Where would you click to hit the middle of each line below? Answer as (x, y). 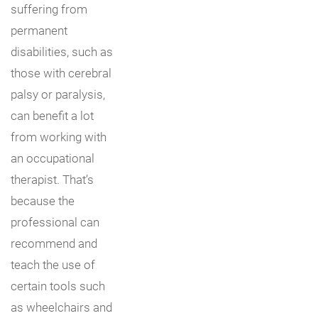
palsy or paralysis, (58, 94)
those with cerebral (61, 72)
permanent (39, 30)
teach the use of (53, 264)
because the (43, 200)
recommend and (54, 243)
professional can (55, 221)
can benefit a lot (52, 115)
